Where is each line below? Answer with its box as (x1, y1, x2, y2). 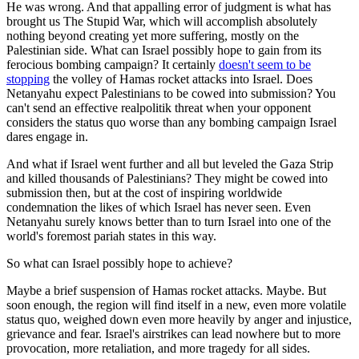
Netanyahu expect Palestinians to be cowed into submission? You (6, 87, 336, 101)
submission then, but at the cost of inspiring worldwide (6, 186, 282, 200)
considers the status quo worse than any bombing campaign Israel (6, 115, 337, 130)
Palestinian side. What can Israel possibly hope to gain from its (6, 43, 321, 58)
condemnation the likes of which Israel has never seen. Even (6, 200, 311, 215)
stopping (6, 72, 50, 87)
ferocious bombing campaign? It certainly (6, 58, 219, 72)
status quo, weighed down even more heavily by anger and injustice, (6, 313, 352, 327)
